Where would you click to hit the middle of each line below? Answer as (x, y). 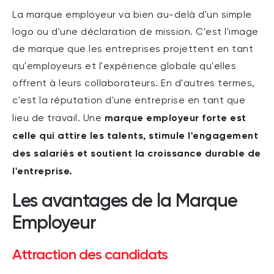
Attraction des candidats (90, 254)
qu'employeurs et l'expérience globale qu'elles (124, 67)
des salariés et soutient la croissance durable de (137, 153)
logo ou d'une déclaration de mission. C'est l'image (135, 32)
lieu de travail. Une (58, 119)
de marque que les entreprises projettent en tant (133, 50)
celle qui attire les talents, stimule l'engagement (135, 135)
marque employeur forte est (175, 118)
